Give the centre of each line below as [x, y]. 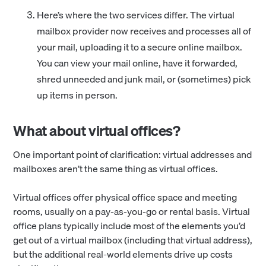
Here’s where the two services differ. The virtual [136, 15]
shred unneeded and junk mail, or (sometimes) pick [144, 79]
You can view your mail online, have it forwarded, [137, 63]
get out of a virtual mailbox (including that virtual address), [133, 240]
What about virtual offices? [97, 130]
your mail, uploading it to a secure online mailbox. [140, 47]
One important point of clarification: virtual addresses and [133, 154]
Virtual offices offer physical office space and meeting [125, 197]
